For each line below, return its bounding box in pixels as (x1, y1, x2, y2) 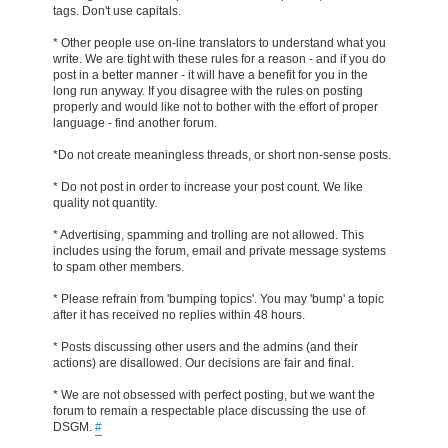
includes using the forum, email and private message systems (53, 243, 386, 258)
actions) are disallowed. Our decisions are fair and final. (53, 355, 354, 370)
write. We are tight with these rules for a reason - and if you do (53, 51, 386, 66)
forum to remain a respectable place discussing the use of (53, 403, 365, 418)
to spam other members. (53, 259, 184, 274)
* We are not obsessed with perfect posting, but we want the (53, 387, 375, 402)
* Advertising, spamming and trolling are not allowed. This (53, 227, 364, 242)
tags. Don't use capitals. (53, 3, 181, 18)
